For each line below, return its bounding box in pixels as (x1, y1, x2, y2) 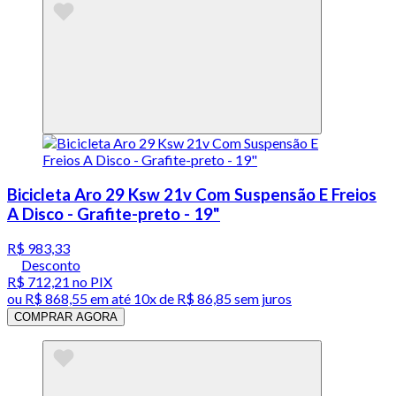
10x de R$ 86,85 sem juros (133, 290, 292, 308)
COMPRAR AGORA (14, 310, 118, 324)
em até (88, 290, 133, 308)
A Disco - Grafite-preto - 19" (7, 203, 220, 224)
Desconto (21, 256, 80, 274)
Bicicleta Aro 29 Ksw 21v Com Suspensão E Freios (7, 184, 377, 204)
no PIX (70, 273, 112, 291)
